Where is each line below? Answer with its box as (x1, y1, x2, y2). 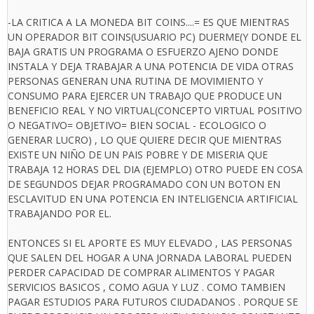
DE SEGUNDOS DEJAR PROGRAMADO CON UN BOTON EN (8, 177, 280, 191)
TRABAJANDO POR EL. (8, 206, 111, 220)
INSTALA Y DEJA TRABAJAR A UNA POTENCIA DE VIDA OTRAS (8, 59, 294, 73)
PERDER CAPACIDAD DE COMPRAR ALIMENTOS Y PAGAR (8, 265, 275, 279)
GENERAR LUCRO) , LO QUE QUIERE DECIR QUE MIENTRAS (8, 132, 282, 146)
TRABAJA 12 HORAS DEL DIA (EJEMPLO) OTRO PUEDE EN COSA (8, 162, 303, 176)
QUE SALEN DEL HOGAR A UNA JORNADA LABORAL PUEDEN (8, 250, 292, 264)
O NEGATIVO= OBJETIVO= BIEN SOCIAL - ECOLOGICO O (8, 118, 266, 132)
